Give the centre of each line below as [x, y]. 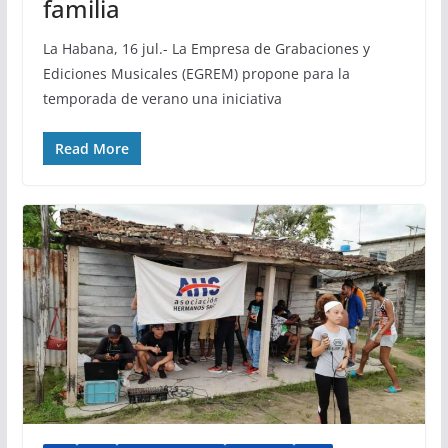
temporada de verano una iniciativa [162, 99]
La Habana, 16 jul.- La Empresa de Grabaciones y [206, 49]
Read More [91, 149]
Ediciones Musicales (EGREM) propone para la [196, 74]
